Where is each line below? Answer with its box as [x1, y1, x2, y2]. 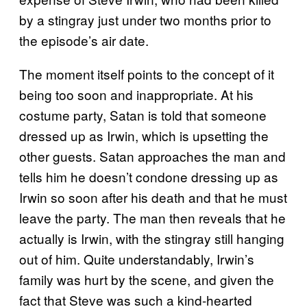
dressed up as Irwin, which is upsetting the [19, 125, 269, 145]
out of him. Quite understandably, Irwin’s [19, 249, 254, 268]
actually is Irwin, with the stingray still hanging [19, 228, 284, 247]
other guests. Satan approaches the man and [19, 146, 286, 165]
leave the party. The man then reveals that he [19, 208, 286, 227]
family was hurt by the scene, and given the [19, 269, 274, 288]
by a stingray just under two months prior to [19, 10, 271, 29]
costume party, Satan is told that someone [19, 105, 267, 124]
